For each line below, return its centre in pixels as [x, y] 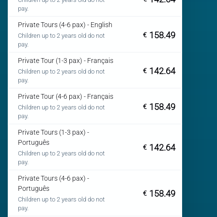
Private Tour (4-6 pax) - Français [66, 96]
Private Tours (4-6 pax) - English [65, 25]
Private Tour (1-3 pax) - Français [66, 61]
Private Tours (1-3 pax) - [54, 132]
